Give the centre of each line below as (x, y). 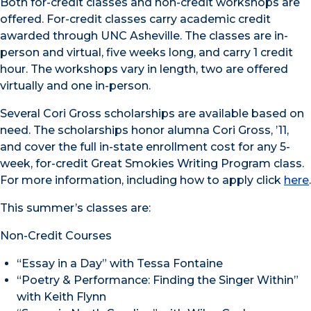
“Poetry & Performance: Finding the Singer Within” (158, 280)
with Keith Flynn (61, 297)
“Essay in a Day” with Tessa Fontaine (120, 263)
